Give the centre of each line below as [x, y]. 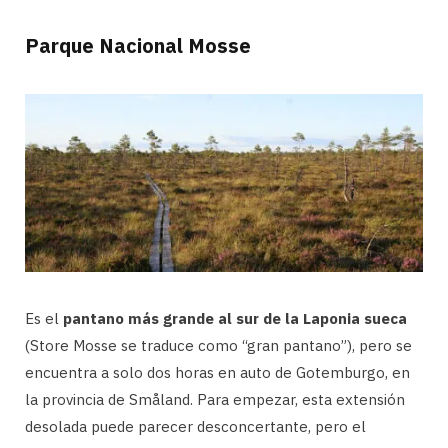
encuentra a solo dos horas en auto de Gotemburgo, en [217, 372]
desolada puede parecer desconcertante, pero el [195, 426]
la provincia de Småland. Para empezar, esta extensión [215, 399]
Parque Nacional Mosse [138, 45]
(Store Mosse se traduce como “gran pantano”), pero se [218, 345]
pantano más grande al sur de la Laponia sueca [235, 318]
